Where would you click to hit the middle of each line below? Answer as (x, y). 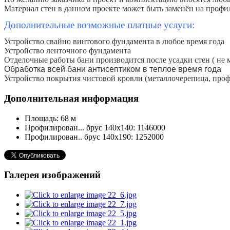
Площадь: (42, 118)
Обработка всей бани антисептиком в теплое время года (113, 69)
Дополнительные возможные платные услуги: (99, 25)
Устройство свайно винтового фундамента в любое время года (114, 42)
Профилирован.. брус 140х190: (79, 137)
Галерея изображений (52, 175)
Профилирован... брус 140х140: (80, 127)
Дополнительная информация (71, 98)
